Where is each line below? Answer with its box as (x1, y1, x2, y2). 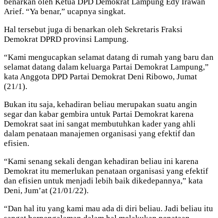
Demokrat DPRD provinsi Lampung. (4, 34, 128, 44)
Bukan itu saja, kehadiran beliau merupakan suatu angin (4, 99, 197, 109)
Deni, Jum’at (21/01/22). (4, 185, 89, 195)
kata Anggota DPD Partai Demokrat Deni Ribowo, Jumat (4, 72, 197, 81)
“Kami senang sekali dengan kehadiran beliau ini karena (4, 156, 199, 166)
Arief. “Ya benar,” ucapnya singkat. (4, 6, 126, 16)
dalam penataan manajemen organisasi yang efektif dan (4, 128, 195, 138)
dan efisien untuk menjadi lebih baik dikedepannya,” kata (4, 176, 203, 185)
